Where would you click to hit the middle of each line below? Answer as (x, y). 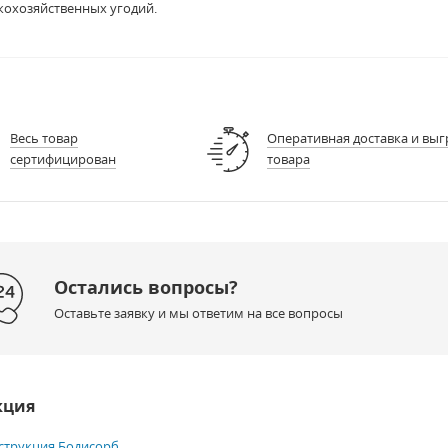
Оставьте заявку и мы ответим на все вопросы (198, 312)
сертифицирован (62, 159)
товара (288, 159)
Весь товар (43, 138)
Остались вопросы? (145, 286)
